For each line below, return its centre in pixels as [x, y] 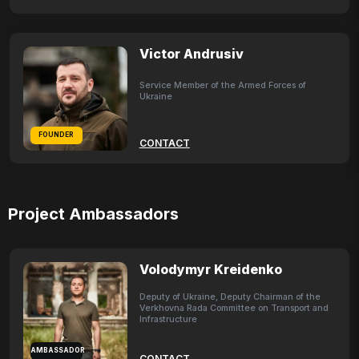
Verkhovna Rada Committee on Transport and [234, 309]
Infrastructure [168, 320]
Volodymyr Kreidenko [210, 269]
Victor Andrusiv [191, 53]
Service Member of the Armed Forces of [222, 85]
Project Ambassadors [93, 214]
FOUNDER [56, 134]
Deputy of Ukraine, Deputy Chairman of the [230, 297]
